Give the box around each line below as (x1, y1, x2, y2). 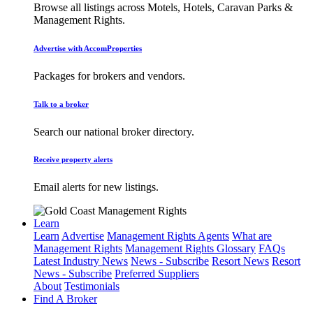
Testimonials (64, 280, 119, 293)
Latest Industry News (34, 255, 128, 268)
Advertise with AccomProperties (34, 43, 142, 52)
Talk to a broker (34, 99, 89, 108)
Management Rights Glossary (125, 242, 256, 255)
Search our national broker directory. (34, 125, 194, 138)
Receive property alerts (34, 155, 112, 164)
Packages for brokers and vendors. (34, 69, 185, 82)
